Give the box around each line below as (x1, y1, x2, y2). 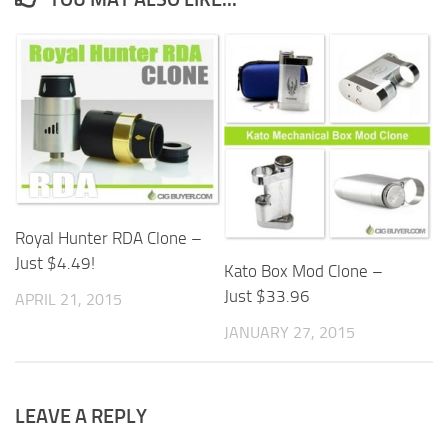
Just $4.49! (15, 252, 95, 273)
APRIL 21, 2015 (15, 289, 122, 309)
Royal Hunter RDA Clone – (15, 227, 202, 248)
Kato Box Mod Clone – (224, 261, 383, 282)
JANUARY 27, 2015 (224, 323, 355, 343)
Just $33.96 (224, 286, 310, 307)
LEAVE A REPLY (15, 403, 147, 428)
